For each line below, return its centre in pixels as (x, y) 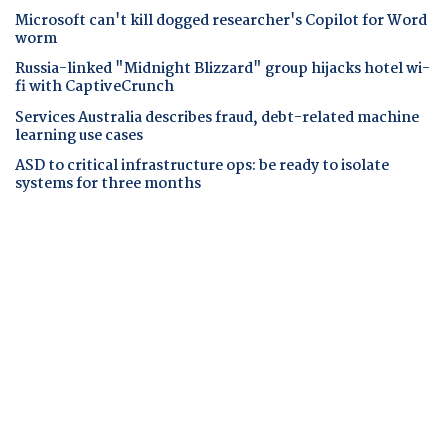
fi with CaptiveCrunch (94, 87)
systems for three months (108, 183)
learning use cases (79, 135)
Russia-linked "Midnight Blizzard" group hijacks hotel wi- (222, 69)
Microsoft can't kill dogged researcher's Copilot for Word (221, 21)
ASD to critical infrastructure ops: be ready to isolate (202, 165)
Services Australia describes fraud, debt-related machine (217, 117)
